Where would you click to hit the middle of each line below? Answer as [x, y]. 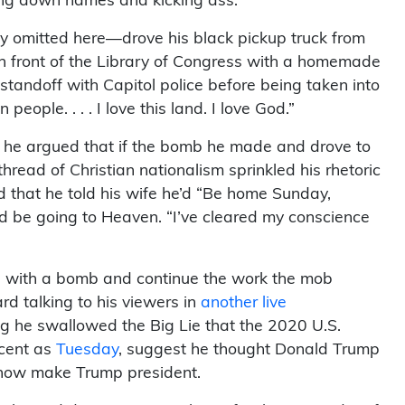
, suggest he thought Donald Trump [249, 350]
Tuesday [87, 350]
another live [244, 303]
